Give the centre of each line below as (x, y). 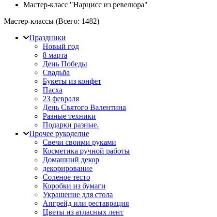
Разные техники (69, 116)
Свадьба (56, 72)
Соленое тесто (66, 177)
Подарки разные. (71, 125)
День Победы (65, 64)
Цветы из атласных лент (83, 212)
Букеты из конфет (72, 81)
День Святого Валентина (84, 107)
